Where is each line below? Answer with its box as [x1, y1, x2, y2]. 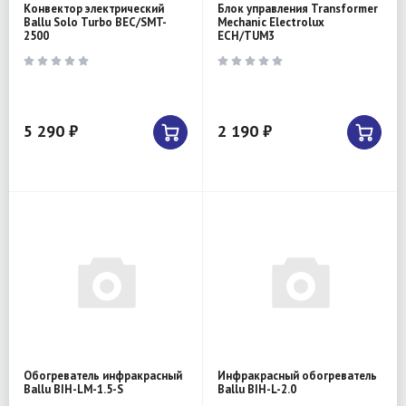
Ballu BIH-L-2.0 [217, 382, 296, 398]
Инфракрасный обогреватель [217, 368, 377, 384]
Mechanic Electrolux [217, 14, 324, 31]
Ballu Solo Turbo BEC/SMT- [24, 14, 167, 31]
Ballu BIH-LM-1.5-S [24, 382, 123, 398]
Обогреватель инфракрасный [24, 368, 182, 384]
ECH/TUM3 [217, 28, 275, 44]
